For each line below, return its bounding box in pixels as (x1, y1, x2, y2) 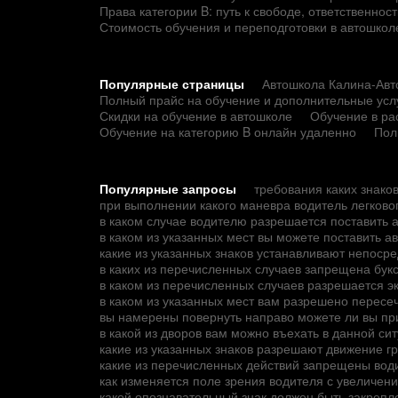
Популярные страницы (99, 75, 244, 93)
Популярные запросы (99, 179, 236, 198)
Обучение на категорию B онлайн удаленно (99, 123, 356, 141)
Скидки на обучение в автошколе (99, 107, 292, 125)
